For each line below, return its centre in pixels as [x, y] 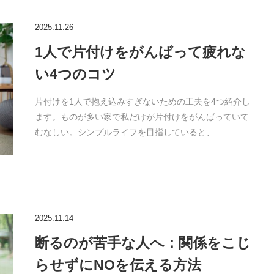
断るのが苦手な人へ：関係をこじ [143, 243]
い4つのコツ [75, 74]
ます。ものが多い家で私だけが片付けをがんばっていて [142, 117]
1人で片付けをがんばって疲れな [140, 52]
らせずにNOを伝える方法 [118, 265]
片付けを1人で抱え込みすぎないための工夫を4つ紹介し [142, 102]
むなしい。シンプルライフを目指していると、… [129, 132]
